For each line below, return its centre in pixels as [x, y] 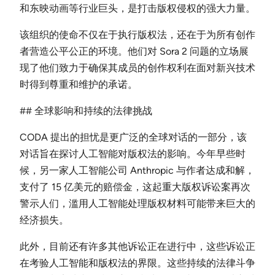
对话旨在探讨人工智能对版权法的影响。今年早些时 [133, 153]
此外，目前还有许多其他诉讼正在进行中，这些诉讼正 [137, 246]
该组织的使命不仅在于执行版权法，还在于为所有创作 [137, 34]
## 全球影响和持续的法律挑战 [86, 110]
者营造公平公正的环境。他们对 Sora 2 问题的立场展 [134, 51]
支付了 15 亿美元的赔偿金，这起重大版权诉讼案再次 [135, 187]
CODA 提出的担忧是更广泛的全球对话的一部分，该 [133, 137]
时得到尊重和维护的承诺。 [79, 84]
